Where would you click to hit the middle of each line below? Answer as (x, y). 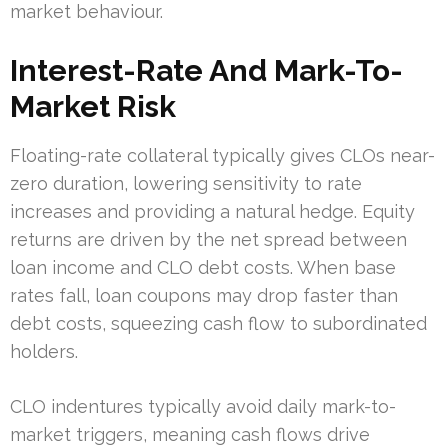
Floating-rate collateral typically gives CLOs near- (222, 155)
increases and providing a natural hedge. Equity (212, 211)
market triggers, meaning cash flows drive (190, 434)
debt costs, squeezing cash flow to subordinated (218, 323)
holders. (44, 351)
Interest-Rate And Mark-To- (206, 70)
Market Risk (93, 106)
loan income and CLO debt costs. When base (203, 267)
